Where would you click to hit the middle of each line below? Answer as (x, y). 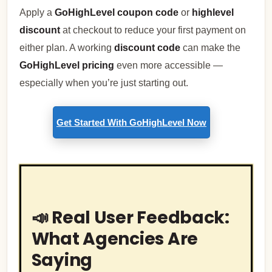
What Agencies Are (114, 239)
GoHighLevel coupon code (117, 13)
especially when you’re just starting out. (104, 83)
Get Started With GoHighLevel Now (131, 123)
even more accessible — (169, 66)
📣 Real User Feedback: (130, 218)
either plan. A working (67, 48)
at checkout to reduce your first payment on (153, 30)
